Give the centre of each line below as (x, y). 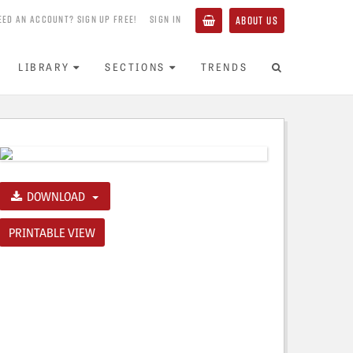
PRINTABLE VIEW (52, 232)
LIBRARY (44, 67)
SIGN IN (166, 19)
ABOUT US (256, 20)
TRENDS (224, 67)
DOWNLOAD (56, 196)
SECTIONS (135, 67)
